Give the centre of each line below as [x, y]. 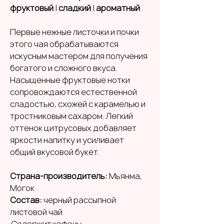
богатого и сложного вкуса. [63, 68]
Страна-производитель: [59, 176]
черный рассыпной [80, 200]
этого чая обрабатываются [64, 44]
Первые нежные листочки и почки [74, 32]
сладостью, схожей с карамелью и [78, 104]
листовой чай [36, 212]
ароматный [118, 8]
